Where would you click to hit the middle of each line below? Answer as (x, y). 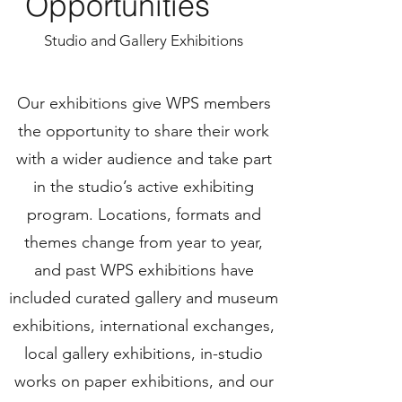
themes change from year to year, (144, 242)
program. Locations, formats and (144, 214)
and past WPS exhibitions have (144, 270)
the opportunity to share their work (144, 131)
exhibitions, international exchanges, (144, 326)
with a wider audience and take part (144, 159)
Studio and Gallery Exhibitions (144, 40)
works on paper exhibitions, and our (144, 381)
